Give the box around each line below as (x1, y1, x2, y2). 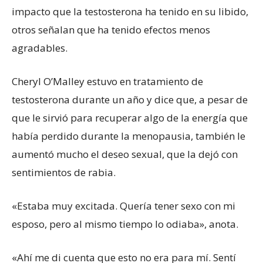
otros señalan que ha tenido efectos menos (12, 22, 210, 36)
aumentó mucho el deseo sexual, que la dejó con (12, 147, 238, 161)
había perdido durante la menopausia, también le (12, 129, 245, 143)
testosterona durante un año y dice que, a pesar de (12, 92, 248, 106)
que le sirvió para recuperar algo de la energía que (12, 110, 248, 124)
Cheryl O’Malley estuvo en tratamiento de (12, 74, 203, 88)
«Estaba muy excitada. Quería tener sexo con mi (12, 198, 235, 213)
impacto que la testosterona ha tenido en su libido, (12, 4, 248, 18)
